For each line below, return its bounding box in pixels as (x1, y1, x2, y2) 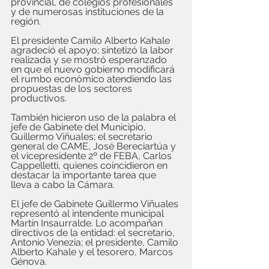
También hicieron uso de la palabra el (11, 112, 178, 123)
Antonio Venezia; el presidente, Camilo (11, 237, 181, 248)
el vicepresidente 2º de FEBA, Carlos (11, 150, 174, 162)
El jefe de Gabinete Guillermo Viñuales (11, 198, 181, 210)
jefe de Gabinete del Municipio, (11, 121, 148, 133)
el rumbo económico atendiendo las (11, 73, 174, 85)
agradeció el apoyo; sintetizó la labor (11, 44, 176, 56)
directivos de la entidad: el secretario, (11, 227, 177, 238)
